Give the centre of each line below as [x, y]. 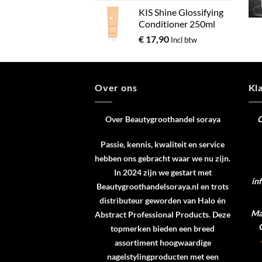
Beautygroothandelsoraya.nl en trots [163, 186]
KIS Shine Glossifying [181, 12]
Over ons [116, 88]
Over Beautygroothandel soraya [163, 119]
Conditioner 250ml [177, 24]
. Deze [220, 214]
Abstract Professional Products [152, 214]
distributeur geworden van [149, 200]
